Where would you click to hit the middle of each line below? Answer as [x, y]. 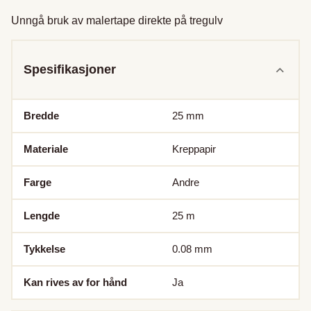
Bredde [41, 116]
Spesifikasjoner [70, 70]
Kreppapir [194, 149]
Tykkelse [44, 249]
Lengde [42, 216]
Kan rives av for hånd [75, 283]
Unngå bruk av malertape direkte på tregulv [117, 21]
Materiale [46, 149]
